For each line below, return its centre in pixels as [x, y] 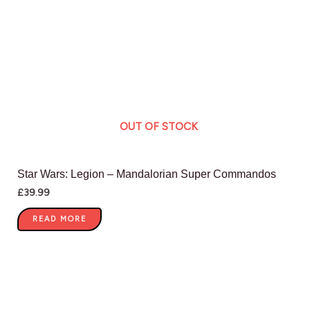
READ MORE [60, 219]
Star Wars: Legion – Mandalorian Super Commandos [147, 174]
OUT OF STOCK [158, 126]
